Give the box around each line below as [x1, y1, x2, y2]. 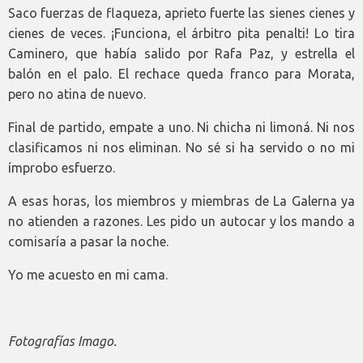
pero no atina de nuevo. [8, 87, 146, 102]
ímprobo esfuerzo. [8, 160, 115, 176]
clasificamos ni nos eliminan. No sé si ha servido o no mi [8, 140, 355, 156]
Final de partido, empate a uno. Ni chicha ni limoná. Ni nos [8, 120, 355, 135]
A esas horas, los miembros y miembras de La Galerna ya [8, 194, 355, 209]
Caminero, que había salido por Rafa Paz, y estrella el [8, 46, 355, 62]
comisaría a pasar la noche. [8, 234, 169, 250]
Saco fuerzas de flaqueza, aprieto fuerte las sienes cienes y [8, 6, 355, 21]
